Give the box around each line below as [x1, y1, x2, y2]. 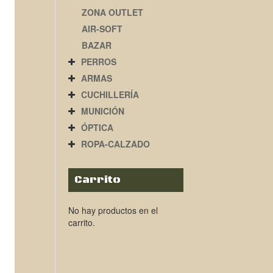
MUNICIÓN [80, 105, 124, 117]
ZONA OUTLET [81, 6, 143, 18]
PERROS [80, 55, 116, 68]
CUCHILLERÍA [80, 88, 139, 101]
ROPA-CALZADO [80, 138, 150, 150]
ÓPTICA [80, 121, 113, 133]
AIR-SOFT [81, 23, 122, 35]
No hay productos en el [68, 204, 158, 216]
